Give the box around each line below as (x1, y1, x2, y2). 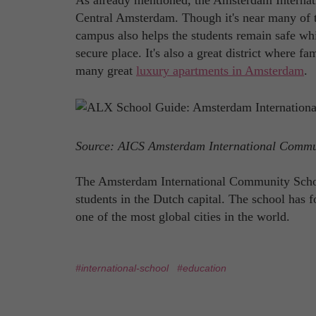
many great (75, 63, 136, 78)
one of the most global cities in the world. (75, 209, 290, 224)
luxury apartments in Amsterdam (136, 63, 304, 78)
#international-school (75, 262, 169, 274)
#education (177, 262, 226, 274)
